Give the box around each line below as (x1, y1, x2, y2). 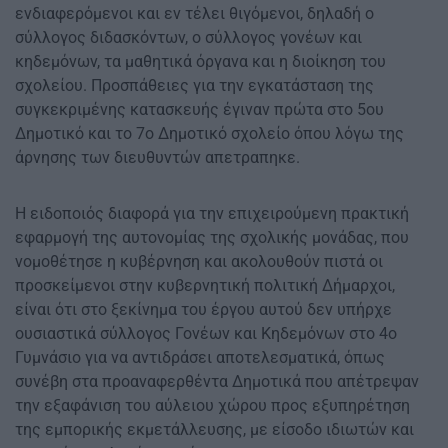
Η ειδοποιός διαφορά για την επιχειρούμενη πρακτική (15, 204, 409, 224)
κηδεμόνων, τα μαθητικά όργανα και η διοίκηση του (15, 52, 386, 72)
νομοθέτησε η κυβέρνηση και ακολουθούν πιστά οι (15, 252, 383, 272)
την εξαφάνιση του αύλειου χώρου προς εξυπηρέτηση (15, 396, 410, 416)
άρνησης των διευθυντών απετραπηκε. (15, 148, 300, 168)
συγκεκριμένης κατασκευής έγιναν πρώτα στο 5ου (15, 100, 384, 120)
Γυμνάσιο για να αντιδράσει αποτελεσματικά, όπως (15, 348, 385, 368)
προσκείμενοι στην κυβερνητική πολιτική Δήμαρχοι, (15, 276, 395, 296)
